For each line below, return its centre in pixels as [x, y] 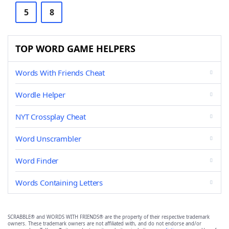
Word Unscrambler [48, 139]
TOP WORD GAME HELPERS [75, 49]
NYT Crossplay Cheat [51, 117]
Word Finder [37, 161]
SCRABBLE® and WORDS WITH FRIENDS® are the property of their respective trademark [109, 217]
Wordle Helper [40, 95]
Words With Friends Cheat [60, 73]
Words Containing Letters [59, 182]
